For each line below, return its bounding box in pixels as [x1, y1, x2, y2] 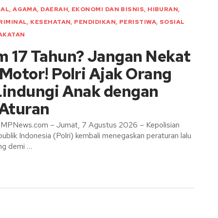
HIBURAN [147, 5, 179, 13]
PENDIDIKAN [74, 18, 116, 26]
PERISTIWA [119, 18, 156, 26]
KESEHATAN [30, 18, 71, 26]
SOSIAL [159, 18, 185, 26]
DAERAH [40, 5, 69, 13]
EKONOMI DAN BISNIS [71, 5, 145, 13]
